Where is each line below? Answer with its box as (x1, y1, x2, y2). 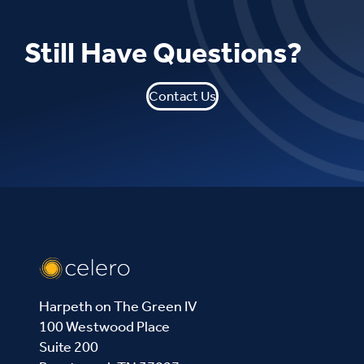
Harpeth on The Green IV (39, 297, 197, 316)
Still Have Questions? (24, 35, 302, 70)
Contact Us (148, 87, 216, 104)
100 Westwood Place (39, 318, 170, 336)
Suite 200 (39, 338, 98, 357)
